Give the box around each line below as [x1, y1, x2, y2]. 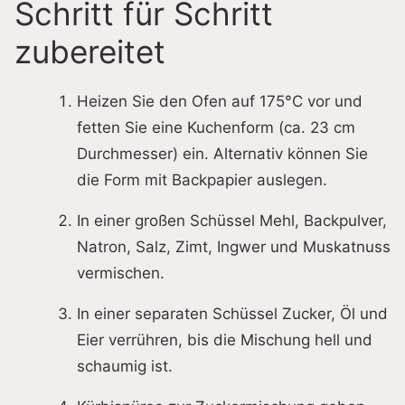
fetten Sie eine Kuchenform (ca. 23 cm [77, 118, 355, 137]
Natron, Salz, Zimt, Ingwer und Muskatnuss [77, 238, 391, 257]
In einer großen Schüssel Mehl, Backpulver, [77, 212, 387, 231]
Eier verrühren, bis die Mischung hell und [77, 331, 372, 350]
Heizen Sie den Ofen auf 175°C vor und [77, 92, 363, 111]
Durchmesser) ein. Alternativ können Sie [77, 145, 368, 164]
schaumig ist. [77, 357, 173, 376]
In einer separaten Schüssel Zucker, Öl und [77, 305, 388, 324]
